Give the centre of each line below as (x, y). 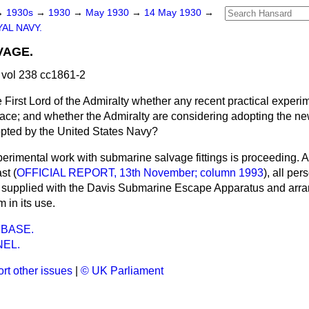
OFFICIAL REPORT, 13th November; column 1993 (140, 173)
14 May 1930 (174, 13)
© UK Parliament (122, 271)
